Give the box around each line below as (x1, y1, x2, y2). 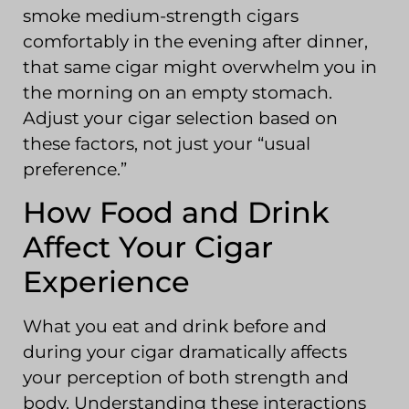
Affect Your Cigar (23, 228, 273, 265)
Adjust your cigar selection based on (23, 107, 338, 129)
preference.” (23, 158, 127, 180)
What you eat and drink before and (23, 315, 327, 337)
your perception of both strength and (23, 366, 349, 388)
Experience (23, 263, 190, 299)
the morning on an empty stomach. (23, 81, 332, 103)
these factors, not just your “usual (23, 132, 310, 154)
